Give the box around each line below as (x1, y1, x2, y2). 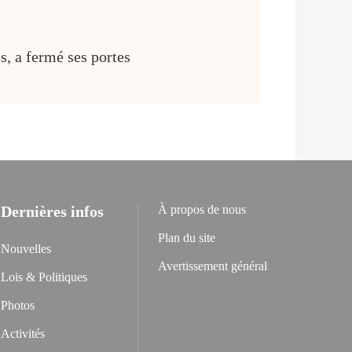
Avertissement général (158, 259, 267, 273)
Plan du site (158, 231, 215, 244)
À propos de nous (158, 203, 246, 216)
